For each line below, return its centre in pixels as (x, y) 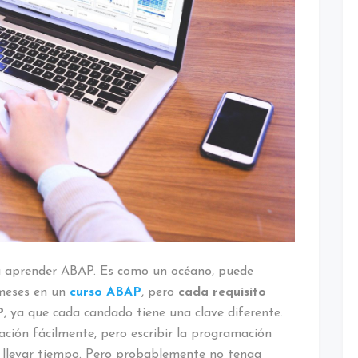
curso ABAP (105, 292)
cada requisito (222, 292)
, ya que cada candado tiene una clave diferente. (143, 313)
